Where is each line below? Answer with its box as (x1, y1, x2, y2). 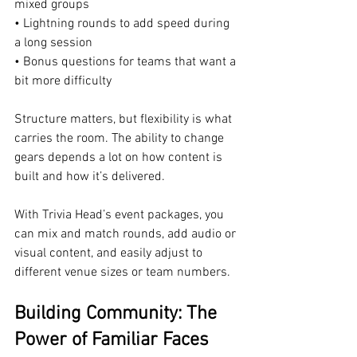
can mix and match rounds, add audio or (14, 226, 239, 242)
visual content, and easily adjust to (14, 245, 206, 261)
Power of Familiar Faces (14, 329, 214, 351)
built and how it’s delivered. (14, 169, 165, 185)
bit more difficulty (14, 73, 112, 89)
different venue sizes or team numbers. (14, 265, 230, 280)
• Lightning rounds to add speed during (14, 16, 233, 32)
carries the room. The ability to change (14, 131, 227, 147)
